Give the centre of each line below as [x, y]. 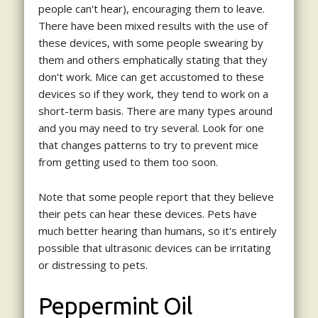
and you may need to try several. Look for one [151, 127]
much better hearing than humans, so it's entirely [157, 230]
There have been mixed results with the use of [153, 25]
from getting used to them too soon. [128, 161]
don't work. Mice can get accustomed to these [151, 76]
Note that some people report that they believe [156, 196]
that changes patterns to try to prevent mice [148, 144]
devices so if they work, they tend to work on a [153, 93]
